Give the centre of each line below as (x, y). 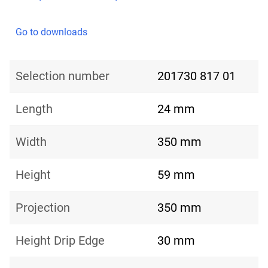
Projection (43, 208)
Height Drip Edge (60, 241)
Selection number (63, 76)
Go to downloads (51, 32)
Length (34, 109)
